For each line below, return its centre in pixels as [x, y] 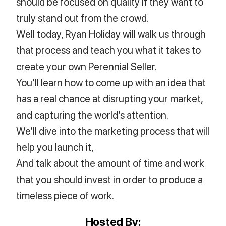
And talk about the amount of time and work [110, 163]
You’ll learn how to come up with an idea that [111, 82]
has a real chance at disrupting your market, [110, 98]
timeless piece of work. [65, 195]
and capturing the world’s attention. [93, 115]
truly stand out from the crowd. [83, 18]
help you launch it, [55, 147]
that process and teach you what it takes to [109, 50]
